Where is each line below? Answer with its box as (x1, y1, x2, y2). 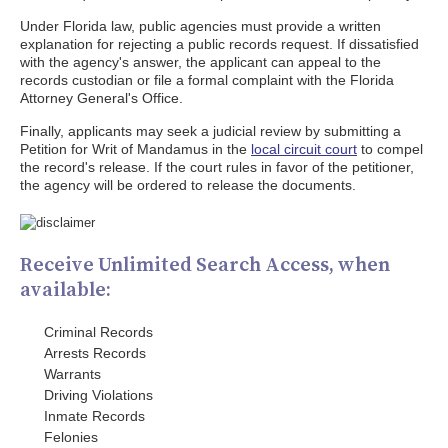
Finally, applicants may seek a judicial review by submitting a (20, 123, 401, 139)
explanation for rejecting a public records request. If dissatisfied (20, 36, 419, 52)
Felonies (44, 429, 98, 445)
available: (20, 275, 111, 303)
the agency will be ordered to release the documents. (20, 177, 356, 193)
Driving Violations (44, 387, 153, 403)
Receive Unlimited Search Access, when (20, 250, 390, 278)
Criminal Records (44, 324, 153, 340)
